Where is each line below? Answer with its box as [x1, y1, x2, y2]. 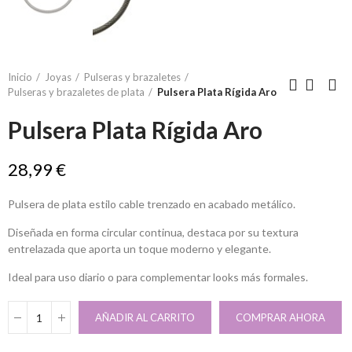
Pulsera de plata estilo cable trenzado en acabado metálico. [8, 197, 295, 211]
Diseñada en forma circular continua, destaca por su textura [8, 225, 299, 239]
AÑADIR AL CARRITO [95, 311, 195, 324]
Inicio [8, 71, 32, 83]
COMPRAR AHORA [236, 311, 325, 324]
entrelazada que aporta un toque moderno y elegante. [8, 242, 271, 255]
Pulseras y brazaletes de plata [8, 86, 145, 98]
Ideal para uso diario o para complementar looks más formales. [8, 270, 308, 284]
